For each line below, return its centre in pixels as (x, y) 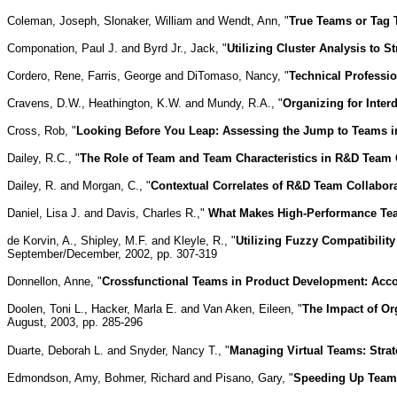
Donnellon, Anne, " (54, 281)
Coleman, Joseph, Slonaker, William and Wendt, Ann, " (148, 20)
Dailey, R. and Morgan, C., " (79, 185)
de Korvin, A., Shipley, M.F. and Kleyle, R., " (121, 240)
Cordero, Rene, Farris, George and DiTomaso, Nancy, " (148, 75)
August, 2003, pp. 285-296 (75, 322)
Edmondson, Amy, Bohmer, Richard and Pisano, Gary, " (150, 378)
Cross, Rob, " (42, 130)
